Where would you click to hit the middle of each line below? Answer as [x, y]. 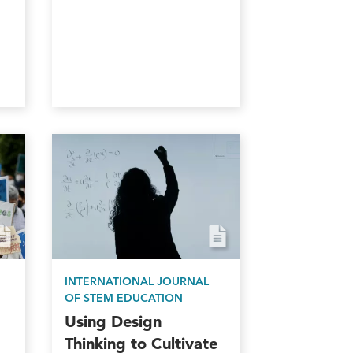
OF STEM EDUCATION [123, 298]
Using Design [113, 322]
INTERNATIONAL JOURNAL [136, 282]
